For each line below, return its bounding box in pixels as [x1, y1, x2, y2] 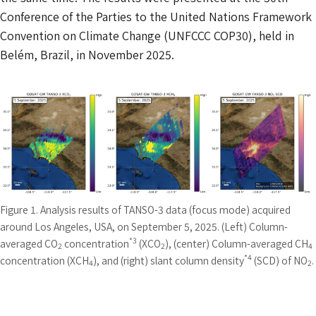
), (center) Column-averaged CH [165, 236, 308, 250]
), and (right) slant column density [93, 253, 244, 267]
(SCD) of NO [252, 253, 308, 267]
